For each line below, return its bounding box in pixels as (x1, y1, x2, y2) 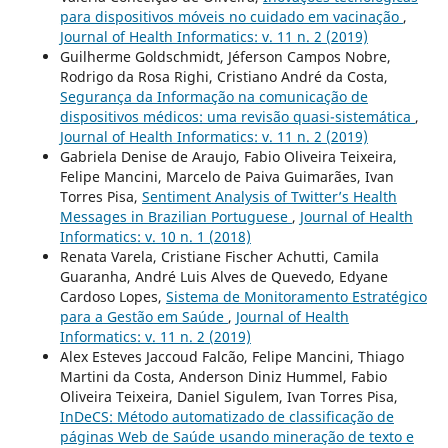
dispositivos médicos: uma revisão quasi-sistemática (59, 107, 415, 127)
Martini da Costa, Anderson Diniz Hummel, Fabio (59, 367, 387, 387)
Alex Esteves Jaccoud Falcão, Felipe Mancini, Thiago (59, 347, 404, 367)
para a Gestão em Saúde (59, 307, 228, 327)
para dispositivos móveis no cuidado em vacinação (59, 7, 403, 27)
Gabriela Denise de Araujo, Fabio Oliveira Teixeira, (59, 147, 397, 167)
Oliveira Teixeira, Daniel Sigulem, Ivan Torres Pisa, (59, 387, 398, 407)
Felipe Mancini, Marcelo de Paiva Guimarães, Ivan (59, 167, 394, 187)
